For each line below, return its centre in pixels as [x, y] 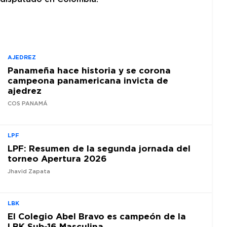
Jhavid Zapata [29, 171]
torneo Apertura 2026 [57, 158]
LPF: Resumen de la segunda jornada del [99, 148]
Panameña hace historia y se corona [89, 70]
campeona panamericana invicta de [88, 81]
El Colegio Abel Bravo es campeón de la [97, 216]
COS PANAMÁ [28, 104]
